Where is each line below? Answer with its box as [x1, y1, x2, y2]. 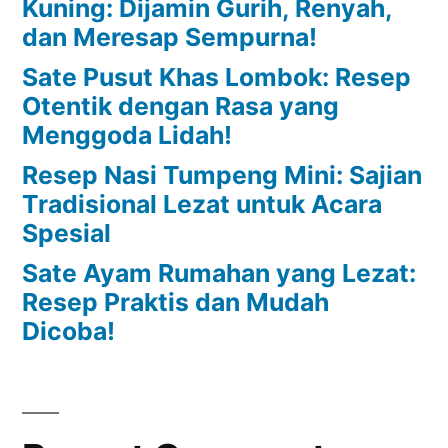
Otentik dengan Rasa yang [22, 90, 339, 121]
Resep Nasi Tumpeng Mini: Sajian [22, 159, 422, 190]
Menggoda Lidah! [22, 119, 232, 150]
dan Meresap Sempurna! [22, 21, 317, 52]
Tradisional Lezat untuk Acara [22, 188, 382, 219]
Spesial [22, 217, 111, 248]
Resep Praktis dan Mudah [22, 286, 329, 317]
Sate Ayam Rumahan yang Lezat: [22, 257, 416, 288]
